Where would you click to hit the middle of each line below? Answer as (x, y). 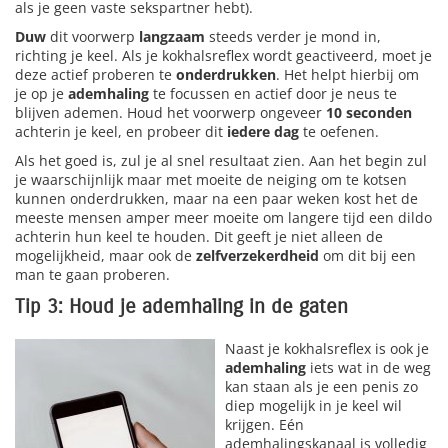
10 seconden (369, 113)
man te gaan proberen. (92, 275)
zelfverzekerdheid (257, 256)
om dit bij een (367, 256)
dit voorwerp (94, 37)
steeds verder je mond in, (293, 37)
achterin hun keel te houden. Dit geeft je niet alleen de (199, 237)
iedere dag (265, 132)
